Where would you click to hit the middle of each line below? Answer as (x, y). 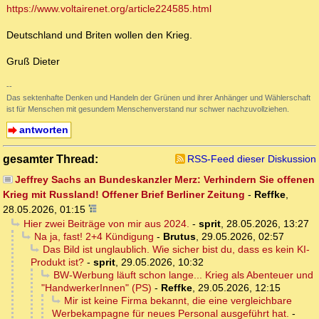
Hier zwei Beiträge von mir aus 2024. (106, 224)
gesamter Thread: (51, 159)
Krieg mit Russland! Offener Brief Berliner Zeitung (124, 195)
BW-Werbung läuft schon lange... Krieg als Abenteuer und (183, 275)
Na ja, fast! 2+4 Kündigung (94, 237)
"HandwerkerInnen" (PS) (96, 288)
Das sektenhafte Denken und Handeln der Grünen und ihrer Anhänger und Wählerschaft (158, 98)
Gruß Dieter (33, 62)
